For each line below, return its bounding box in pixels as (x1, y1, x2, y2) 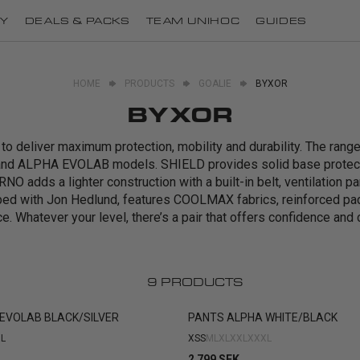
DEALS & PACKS (24, 14, 130, 27)
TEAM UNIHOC (145, 14, 240, 27)
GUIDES (256, 14, 307, 27)
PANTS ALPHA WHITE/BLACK (188, 311, 337, 324)
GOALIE (198, 78, 231, 89)
